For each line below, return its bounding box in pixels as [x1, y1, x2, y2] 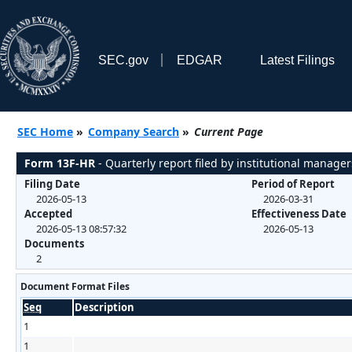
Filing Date [24, 176, 80, 191]
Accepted [24, 206, 72, 221]
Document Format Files [20, 279, 130, 293]
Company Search [88, 123, 179, 139]
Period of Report [251, 176, 335, 191]
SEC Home [17, 123, 73, 139]
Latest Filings [259, 53, 335, 67]
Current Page [194, 123, 263, 139]
